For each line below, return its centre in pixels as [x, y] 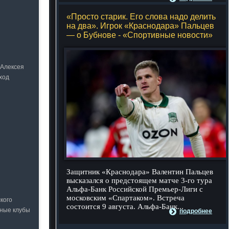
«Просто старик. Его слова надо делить [141, 17]
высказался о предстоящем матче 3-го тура [139, 180]
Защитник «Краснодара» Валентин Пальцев [140, 172]
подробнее [196, 211]
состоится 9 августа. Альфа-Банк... [125, 207]
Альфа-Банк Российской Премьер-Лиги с [134, 189]
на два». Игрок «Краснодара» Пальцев [140, 26]
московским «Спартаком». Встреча [125, 198]
